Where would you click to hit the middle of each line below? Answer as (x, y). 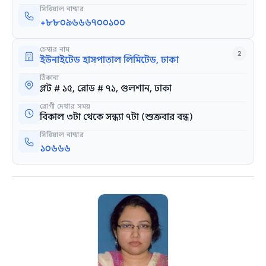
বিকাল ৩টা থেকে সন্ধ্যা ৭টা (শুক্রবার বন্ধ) (117, 117)
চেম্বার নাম (55, 50)
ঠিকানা (50, 78)
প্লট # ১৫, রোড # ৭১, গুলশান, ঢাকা (106, 89)
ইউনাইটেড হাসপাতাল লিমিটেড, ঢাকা (110, 60)
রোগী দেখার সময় (65, 107)
